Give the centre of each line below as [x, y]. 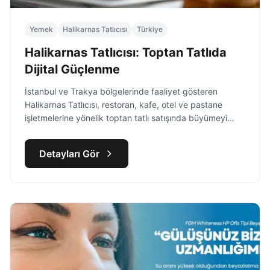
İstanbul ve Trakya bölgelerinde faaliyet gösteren [121, 91]
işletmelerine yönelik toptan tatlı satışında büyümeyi [126, 118]
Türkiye [150, 29]
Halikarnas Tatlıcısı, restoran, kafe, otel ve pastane [124, 105]
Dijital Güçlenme [72, 69]
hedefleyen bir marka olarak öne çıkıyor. [103, 131]
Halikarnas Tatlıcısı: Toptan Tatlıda [126, 52]
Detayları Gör [69, 154]
